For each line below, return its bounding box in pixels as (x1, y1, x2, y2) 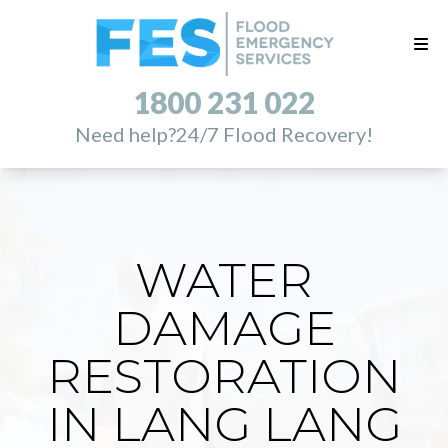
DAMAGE (112, 299, 336, 357)
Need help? (75, 122, 176, 147)
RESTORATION (47, 347, 401, 405)
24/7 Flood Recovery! (176, 122, 373, 147)
